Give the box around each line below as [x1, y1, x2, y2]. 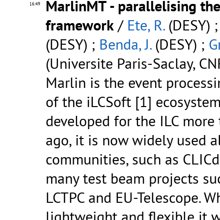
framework [46, 15, 114, 35]
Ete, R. [127, 15, 165, 35]
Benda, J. [99, 34, 151, 54]
